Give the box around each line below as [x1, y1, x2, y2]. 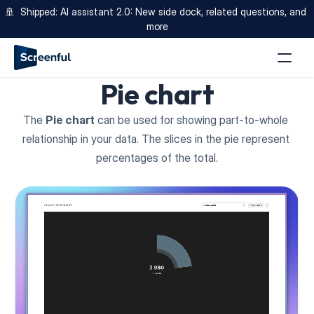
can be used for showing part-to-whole [95, 113, 288, 127]
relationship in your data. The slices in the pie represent [22, 132, 289, 146]
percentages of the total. [96, 151, 218, 165]
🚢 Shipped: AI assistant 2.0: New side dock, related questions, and [5, 6, 306, 18]
